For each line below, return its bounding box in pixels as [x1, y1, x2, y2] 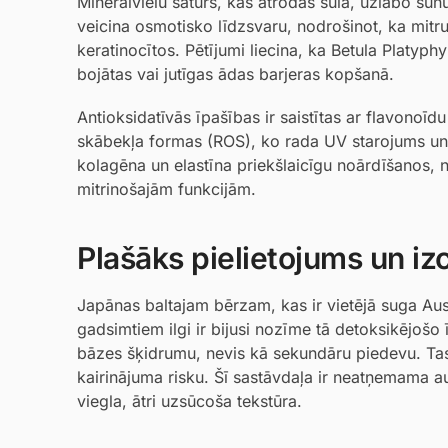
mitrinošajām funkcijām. [77, 179, 256, 200]
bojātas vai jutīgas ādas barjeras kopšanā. [77, 63, 394, 84]
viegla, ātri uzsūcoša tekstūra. [77, 391, 302, 412]
